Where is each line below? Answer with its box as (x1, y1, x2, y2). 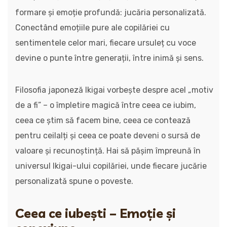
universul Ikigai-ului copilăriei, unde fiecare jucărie (15, 161, 207, 171)
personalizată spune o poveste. (15, 176, 133, 186)
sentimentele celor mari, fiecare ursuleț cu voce (15, 38, 196, 48)
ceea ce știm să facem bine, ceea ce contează (15, 116, 191, 125)
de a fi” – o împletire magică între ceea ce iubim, (15, 100, 196, 110)
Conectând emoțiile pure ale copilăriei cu (15, 23, 170, 32)
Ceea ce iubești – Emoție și (15, 205, 176, 221)
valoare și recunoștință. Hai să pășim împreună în (15, 146, 201, 156)
